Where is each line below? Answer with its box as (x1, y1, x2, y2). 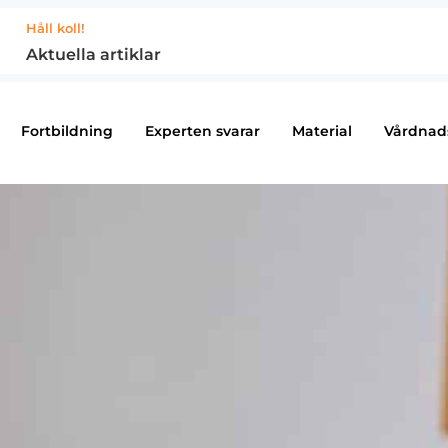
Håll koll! (26, 20, 85, 36)
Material (291, 122, 352, 141)
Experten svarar (144, 122, 260, 141)
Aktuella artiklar (26, 45, 161, 64)
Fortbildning (20, 122, 113, 141)
